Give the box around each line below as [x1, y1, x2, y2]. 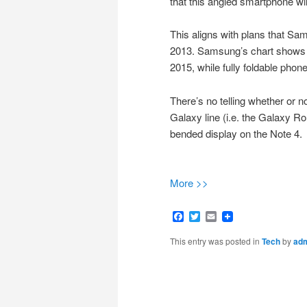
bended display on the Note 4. [170, 125, 302, 140]
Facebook [184, 208, 232, 225]
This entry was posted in [170, 235, 262, 247]
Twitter [200, 208, 232, 225]
